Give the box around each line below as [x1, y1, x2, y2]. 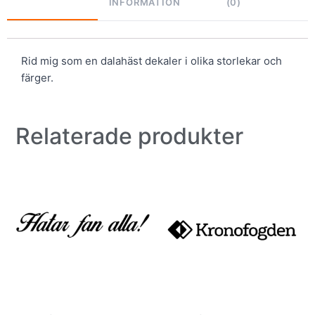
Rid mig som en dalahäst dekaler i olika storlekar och [21, 53, 282, 67]
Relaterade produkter [15, 122, 244, 150]
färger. [21, 70, 53, 84]
